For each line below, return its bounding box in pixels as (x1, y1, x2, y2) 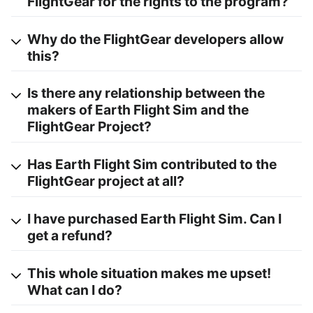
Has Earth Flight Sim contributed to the (27, 156, 277, 173)
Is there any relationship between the (27, 85, 265, 102)
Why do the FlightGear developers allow (27, 30, 284, 48)
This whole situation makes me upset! (27, 264, 271, 282)
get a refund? (27, 226, 112, 244)
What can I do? (27, 281, 122, 298)
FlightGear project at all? (27, 173, 184, 190)
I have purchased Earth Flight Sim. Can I (27, 210, 282, 227)
